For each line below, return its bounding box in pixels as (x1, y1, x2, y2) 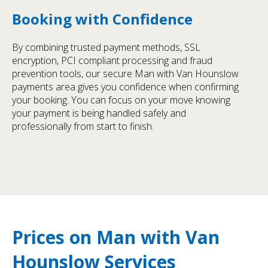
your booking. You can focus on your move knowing (12, 93, 230, 106)
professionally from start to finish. (12, 119, 154, 133)
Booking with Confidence (12, 8, 193, 29)
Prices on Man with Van (12, 224, 220, 249)
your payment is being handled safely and (12, 106, 186, 120)
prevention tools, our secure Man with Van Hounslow (12, 66, 239, 80)
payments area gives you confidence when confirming (12, 80, 239, 93)
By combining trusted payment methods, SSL (12, 40, 200, 54)
